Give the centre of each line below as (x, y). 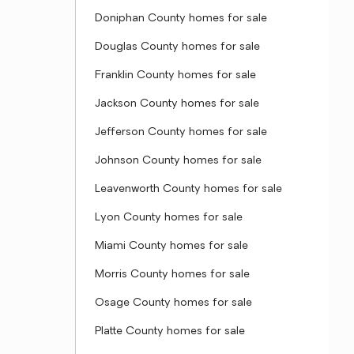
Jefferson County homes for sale (181, 132)
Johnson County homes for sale (178, 161)
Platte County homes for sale (170, 331)
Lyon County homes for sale (169, 218)
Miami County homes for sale (171, 246)
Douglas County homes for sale (177, 47)
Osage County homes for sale (173, 303)
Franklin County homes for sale (175, 75)
